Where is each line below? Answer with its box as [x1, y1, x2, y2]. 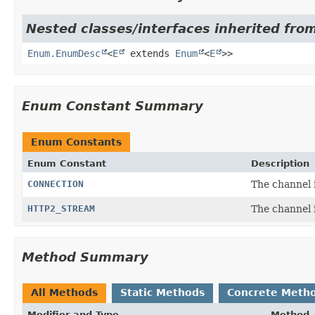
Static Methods [120, 286, 205, 298]
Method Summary [22, 249, 148, 264]
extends [124, 47, 175, 59]
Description [251, 157, 309, 169]
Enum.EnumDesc [27, 47, 101, 59]
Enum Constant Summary [22, 98, 203, 113]
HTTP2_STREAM [27, 202, 95, 214]
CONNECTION [27, 178, 84, 189]
